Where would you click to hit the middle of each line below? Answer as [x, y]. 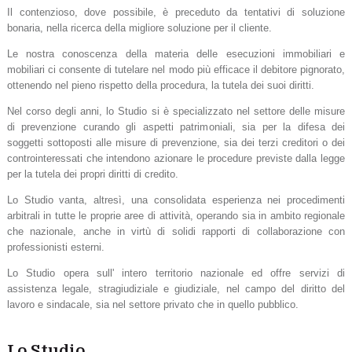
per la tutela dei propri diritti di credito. [92, 174]
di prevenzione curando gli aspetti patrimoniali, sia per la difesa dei [176, 126]
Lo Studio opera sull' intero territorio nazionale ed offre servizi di [176, 273]
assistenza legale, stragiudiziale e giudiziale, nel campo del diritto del [176, 288]
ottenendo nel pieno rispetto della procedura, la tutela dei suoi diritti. [160, 85]
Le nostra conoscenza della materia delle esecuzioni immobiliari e [176, 53]
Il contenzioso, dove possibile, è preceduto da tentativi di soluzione [176, 12]
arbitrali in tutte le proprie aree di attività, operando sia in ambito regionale [176, 215]
